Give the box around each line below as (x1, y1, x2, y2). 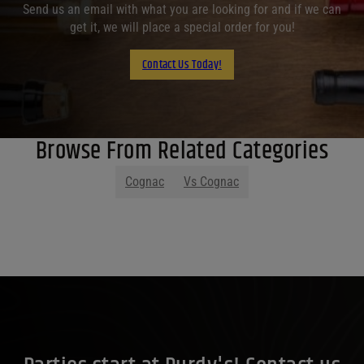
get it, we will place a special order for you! (69, 19, 295, 36)
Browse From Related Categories (35, 133, 329, 171)
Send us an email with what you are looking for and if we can (23, 2, 341, 18)
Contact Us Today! (142, 54, 222, 74)
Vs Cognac (184, 174, 239, 190)
